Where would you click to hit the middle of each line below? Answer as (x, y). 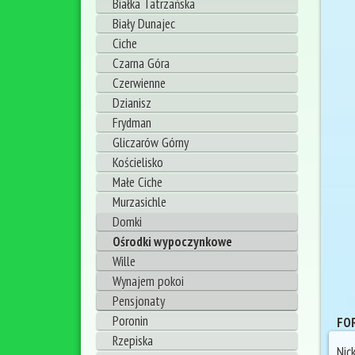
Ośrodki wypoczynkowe (172, 242)
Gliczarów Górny (151, 143)
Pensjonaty (139, 302)
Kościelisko (138, 163)
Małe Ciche (137, 183)
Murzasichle (139, 202)
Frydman (132, 123)
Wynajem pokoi (148, 282)
